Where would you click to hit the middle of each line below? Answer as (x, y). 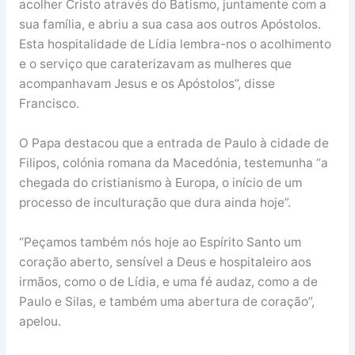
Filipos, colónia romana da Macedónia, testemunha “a (173, 162)
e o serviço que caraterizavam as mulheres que (155, 63)
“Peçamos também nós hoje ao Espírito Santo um (160, 242)
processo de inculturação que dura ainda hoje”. (155, 202)
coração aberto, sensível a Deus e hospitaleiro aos (165, 261)
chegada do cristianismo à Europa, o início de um (160, 182)
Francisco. (49, 103)
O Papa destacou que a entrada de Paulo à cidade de (174, 143)
